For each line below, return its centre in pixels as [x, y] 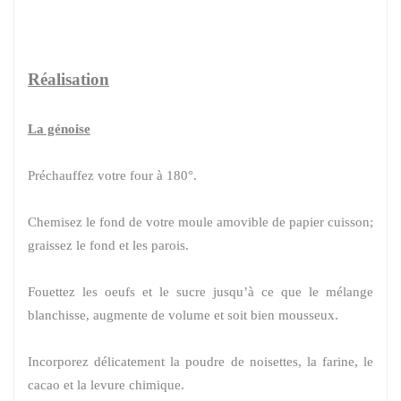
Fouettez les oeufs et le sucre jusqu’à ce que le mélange [200, 291]
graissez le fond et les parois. [108, 245]
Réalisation [68, 79]
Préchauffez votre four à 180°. [112, 175]
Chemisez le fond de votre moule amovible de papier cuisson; [200, 222]
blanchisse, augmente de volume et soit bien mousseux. [183, 315]
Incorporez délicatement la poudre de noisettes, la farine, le [200, 361]
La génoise [59, 128]
